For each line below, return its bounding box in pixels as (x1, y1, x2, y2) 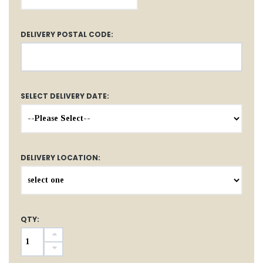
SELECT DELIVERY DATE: (21, 90, 109, 101)
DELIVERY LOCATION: (21, 152, 100, 163)
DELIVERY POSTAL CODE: (21, 29, 113, 39)
